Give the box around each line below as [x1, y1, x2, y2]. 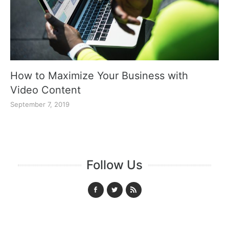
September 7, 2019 [10, 100, 70, 108]
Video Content [10, 83, 81, 96]
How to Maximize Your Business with [10, 69, 188, 82]
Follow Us [86, 157, 143, 172]
